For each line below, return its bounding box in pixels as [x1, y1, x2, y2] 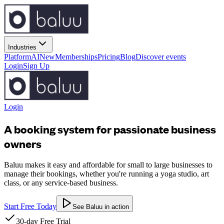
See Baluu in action [72, 202, 129, 210]
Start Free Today [4, 201, 56, 210]
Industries [8, 43, 36, 51]
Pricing [97, 52, 120, 61]
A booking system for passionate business [4, 121, 216, 136]
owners [4, 135, 41, 150]
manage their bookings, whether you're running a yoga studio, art [4, 169, 209, 178]
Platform [4, 52, 31, 61]
